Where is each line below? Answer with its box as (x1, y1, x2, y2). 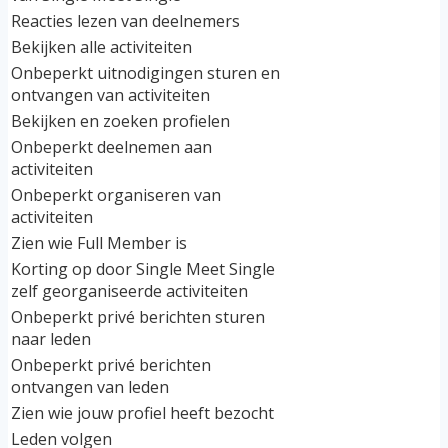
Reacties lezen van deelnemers (11, 10, 240, 33)
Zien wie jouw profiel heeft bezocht (11, 402, 274, 425)
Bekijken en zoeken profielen (11, 110, 230, 133)
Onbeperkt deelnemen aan (11, 136, 212, 159)
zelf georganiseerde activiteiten (11, 280, 248, 303)
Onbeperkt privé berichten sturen (11, 306, 265, 329)
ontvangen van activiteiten (11, 84, 210, 107)
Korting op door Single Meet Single (11, 258, 275, 281)
